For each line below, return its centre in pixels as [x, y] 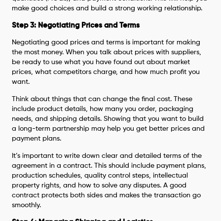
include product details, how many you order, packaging [103, 109]
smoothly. [27, 205]
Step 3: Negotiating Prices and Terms [76, 25]
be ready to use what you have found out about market [101, 62]
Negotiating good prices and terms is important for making [106, 42]
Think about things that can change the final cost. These [102, 99]
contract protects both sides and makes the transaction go [107, 195]
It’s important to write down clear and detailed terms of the [107, 156]
